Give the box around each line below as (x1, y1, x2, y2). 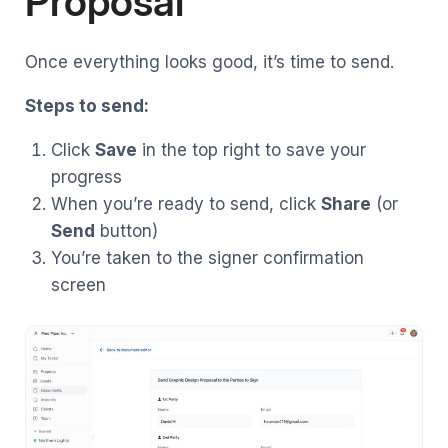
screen (50, 275, 106, 296)
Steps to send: (25, 96, 149, 117)
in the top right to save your (136, 140, 366, 161)
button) (94, 221, 158, 242)
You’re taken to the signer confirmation (50, 248, 364, 269)
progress (50, 167, 122, 188)
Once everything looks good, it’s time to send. (25, 52, 394, 73)
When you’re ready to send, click (50, 194, 321, 215)
